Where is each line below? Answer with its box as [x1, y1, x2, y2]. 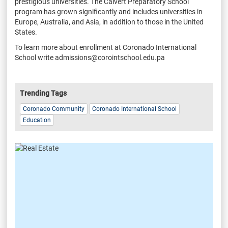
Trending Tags [20, 89, 67, 97]
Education [23, 117, 51, 124]
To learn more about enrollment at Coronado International [15, 43, 196, 51]
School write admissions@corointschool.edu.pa [15, 53, 165, 62]
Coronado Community [23, 105, 84, 112]
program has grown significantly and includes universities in [15, 7, 203, 16]
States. [15, 27, 39, 36]
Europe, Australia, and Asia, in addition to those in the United [15, 17, 204, 26]
